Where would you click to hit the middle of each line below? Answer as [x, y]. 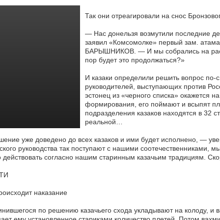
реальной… [104, 122]
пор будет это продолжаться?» [135, 60]
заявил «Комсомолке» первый [134, 42]
